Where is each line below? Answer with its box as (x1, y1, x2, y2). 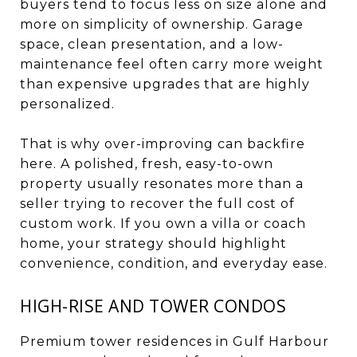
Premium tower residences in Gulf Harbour (20, 333, 329, 349)
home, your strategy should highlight (20, 235, 287, 251)
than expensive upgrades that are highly (20, 76, 310, 92)
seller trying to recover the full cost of (20, 195, 295, 211)
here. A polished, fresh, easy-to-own (20, 155, 273, 171)
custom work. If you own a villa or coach (20, 215, 306, 231)
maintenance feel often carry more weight (20, 56, 324, 72)
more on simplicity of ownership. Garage (20, 16, 304, 32)
